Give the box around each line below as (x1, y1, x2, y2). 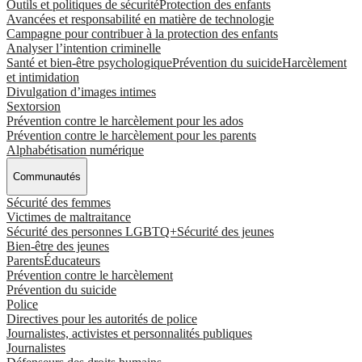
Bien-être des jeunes (6, 239, 109, 254)
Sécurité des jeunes (177, 225, 274, 239)
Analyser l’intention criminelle (6, 40, 161, 55)
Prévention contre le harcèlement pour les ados (6, 113, 243, 128)
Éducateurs (44, 254, 100, 268)
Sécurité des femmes (6, 196, 111, 210)
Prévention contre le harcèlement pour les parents (6, 128, 256, 142)
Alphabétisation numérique (6, 142, 144, 157)
